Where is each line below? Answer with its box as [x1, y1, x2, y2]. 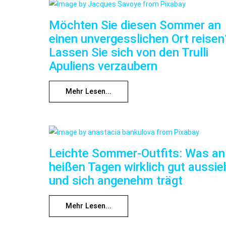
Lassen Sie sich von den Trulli [49, 45, 208, 60]
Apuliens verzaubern [49, 59, 157, 74]
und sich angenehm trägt [49, 174, 183, 188]
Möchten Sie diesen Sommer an [49, 18, 221, 33]
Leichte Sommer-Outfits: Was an [49, 146, 225, 161]
